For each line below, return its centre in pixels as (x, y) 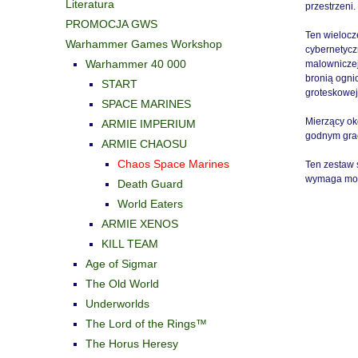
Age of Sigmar (121, 263)
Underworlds (117, 303)
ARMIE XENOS (140, 223)
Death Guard (150, 183)
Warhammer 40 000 (136, 64)
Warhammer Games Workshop (144, 44)
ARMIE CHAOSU (144, 143)
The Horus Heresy (132, 343)
